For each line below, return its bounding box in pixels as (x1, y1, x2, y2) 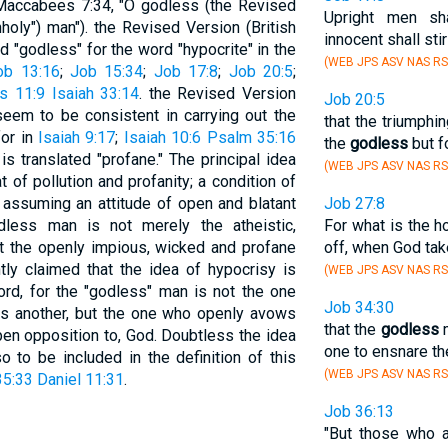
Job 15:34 (69, 62, 144, 81)
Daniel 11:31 (36, 370, 124, 389)
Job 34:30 (323, 298, 394, 317)
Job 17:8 (153, 62, 219, 81)
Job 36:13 (323, 402, 394, 421)
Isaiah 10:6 (123, 128, 202, 147)
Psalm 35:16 (206, 128, 296, 147)
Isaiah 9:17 (38, 128, 116, 147)
